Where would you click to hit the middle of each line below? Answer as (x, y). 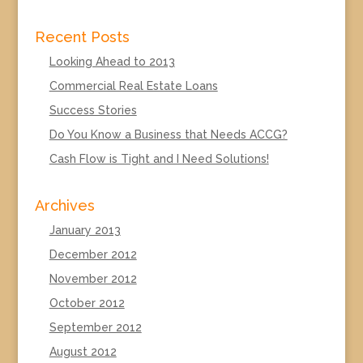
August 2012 (83, 352)
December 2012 (93, 254)
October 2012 (87, 303)
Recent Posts (82, 37)
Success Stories (93, 110)
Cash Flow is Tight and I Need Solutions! (159, 159)
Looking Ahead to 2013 (112, 62)
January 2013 (85, 230)
